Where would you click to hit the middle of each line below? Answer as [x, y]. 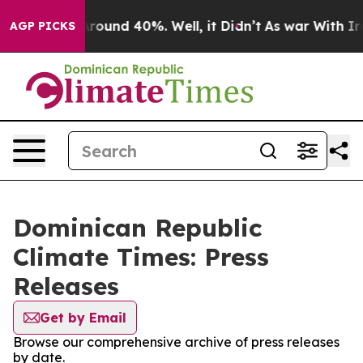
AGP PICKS [43, 26]
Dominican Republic [137, 228]
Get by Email [83, 318]
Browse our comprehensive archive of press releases [176, 342]
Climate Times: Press [141, 257]
